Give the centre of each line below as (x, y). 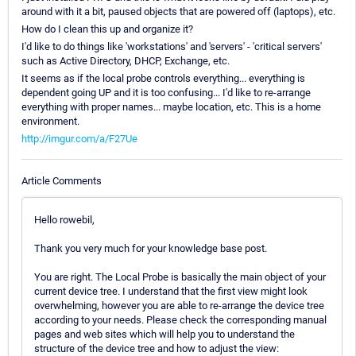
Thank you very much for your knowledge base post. (151, 248)
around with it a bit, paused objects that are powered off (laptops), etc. (178, 12)
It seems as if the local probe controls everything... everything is (163, 79)
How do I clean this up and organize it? (107, 29)
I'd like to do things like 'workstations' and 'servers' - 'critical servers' (172, 47)
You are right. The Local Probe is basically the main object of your (180, 277)
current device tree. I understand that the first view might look (171, 291)
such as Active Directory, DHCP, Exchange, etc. (126, 61)
